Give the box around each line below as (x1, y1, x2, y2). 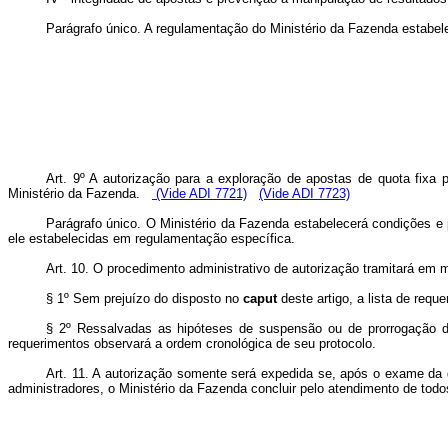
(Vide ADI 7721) (152, 186, 247, 201)
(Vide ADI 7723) (259, 186, 350, 201)
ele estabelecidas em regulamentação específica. (8, 231, 295, 246)
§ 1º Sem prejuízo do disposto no (46, 291, 243, 306)
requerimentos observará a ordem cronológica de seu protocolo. (8, 336, 376, 351)
